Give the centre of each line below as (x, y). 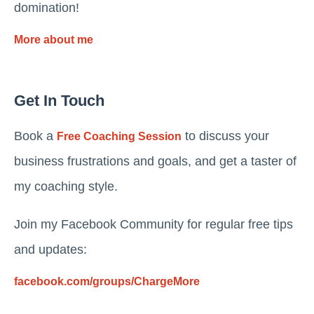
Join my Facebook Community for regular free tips (153, 225)
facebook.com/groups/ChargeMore (107, 282)
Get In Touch (59, 101)
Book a (35, 136)
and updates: (50, 250)
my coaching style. (66, 187)
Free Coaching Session (119, 137)
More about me (54, 40)
